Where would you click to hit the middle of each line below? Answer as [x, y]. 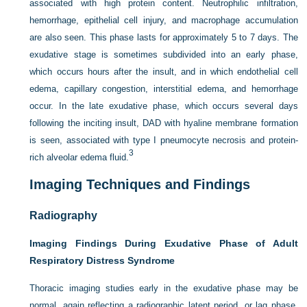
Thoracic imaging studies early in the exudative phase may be [164, 288]
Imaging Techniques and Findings [140, 184]
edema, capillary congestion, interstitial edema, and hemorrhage [164, 88]
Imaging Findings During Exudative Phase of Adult [164, 243]
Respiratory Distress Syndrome [102, 260]
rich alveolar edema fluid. [79, 157]
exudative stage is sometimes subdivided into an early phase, [164, 54]
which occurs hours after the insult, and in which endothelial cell [164, 71]
